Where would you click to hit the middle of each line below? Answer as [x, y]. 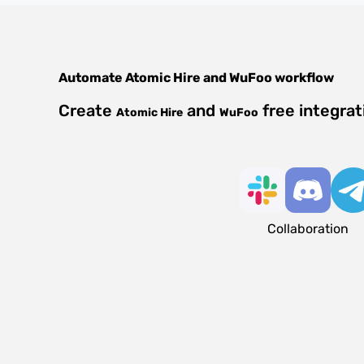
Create [87, 110]
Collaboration [308, 229]
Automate [92, 78]
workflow [303, 78]
